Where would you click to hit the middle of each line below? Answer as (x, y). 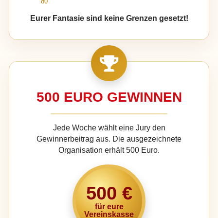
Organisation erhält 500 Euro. (109, 150)
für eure (109, 207)
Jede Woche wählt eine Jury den (109, 127)
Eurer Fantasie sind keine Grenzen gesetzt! (109, 18)
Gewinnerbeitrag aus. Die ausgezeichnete (109, 139)
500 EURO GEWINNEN (109, 97)
